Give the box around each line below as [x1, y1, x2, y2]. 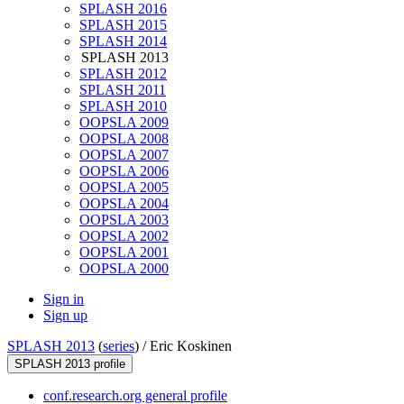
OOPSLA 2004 [79, 196, 169, 212]
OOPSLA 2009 [79, 115, 169, 131]
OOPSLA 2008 [79, 131, 169, 147]
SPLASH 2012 [79, 66, 167, 82]
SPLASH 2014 [79, 33, 167, 50]
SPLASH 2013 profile [14, 357, 125, 372]
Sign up [43, 308, 87, 324]
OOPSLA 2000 [79, 261, 169, 277]
